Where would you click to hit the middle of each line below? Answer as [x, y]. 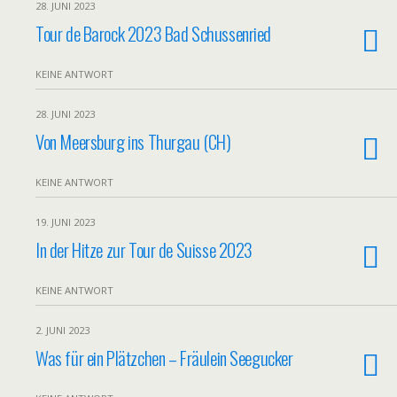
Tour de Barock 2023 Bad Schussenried [154, 33]
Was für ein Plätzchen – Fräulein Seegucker [164, 358]
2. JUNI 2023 [62, 330]
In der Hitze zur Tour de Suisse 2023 [144, 249]
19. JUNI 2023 [65, 222]
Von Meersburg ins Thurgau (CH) [133, 141]
